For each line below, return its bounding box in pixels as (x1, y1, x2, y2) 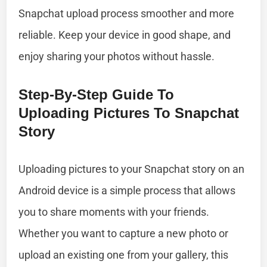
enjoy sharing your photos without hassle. (18, 49, 215, 63)
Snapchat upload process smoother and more (18, 7, 235, 20)
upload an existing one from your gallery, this (18, 248, 229, 261)
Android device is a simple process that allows (18, 184, 236, 197)
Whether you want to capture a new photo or (18, 226, 229, 240)
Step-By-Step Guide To (18, 86, 175, 103)
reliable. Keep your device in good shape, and (18, 28, 231, 41)
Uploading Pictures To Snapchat (18, 104, 240, 121)
